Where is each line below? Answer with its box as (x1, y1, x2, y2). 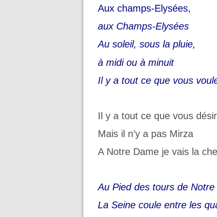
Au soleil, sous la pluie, (98, 39, 196, 50)
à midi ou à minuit (98, 57, 177, 68)
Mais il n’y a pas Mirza (98, 128, 193, 139)
